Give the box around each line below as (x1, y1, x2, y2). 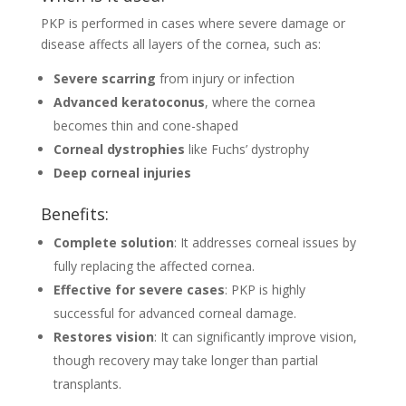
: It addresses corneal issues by (173, 234, 356, 252)
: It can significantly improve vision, (153, 328, 357, 346)
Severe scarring (53, 70, 156, 88)
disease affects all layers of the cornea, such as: (40, 35, 321, 53)
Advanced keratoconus (53, 93, 205, 111)
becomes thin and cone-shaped (53, 117, 238, 135)
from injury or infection (159, 70, 295, 88)
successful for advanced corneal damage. (53, 304, 296, 323)
